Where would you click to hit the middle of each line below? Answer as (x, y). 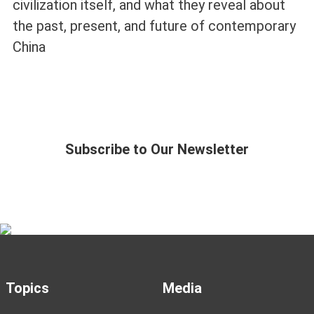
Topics (27, 288)
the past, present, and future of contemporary (154, 26)
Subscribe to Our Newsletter (157, 149)
